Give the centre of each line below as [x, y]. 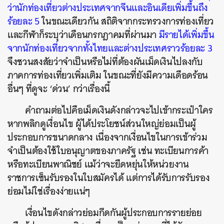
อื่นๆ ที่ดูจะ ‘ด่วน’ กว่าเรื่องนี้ [59, 88]
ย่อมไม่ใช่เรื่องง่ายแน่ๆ [50, 191]
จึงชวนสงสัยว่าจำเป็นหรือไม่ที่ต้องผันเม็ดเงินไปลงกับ [105, 61]
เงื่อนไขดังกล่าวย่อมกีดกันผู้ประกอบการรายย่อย [113, 212]
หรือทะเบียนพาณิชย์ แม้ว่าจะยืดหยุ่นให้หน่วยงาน [98, 164]
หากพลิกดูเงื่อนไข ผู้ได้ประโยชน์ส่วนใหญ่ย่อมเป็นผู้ [102, 123]
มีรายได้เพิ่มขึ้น [186, 34]
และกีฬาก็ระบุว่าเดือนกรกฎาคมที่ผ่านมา [83, 34]
